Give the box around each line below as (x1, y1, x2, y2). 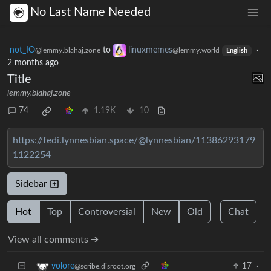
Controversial (78, 206, 135, 217)
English (226, 47, 247, 54)
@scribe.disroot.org (74, 263, 135, 270)
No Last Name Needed (30, 6, 151, 19)
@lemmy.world (172, 46, 220, 54)
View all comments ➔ (8, 234, 99, 244)
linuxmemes (128, 45, 172, 54)
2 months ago (7, 58, 59, 67)
